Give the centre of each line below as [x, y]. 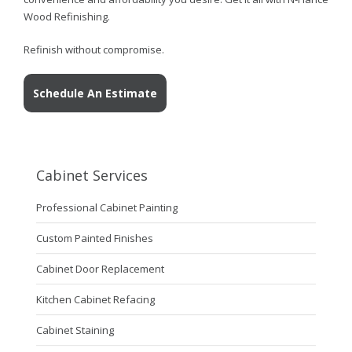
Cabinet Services [92, 176]
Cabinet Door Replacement [100, 269]
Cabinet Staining [75, 330]
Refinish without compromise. [94, 50]
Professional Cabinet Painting [106, 208]
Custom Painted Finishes [94, 238]
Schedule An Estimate [95, 93]
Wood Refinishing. [67, 17]
